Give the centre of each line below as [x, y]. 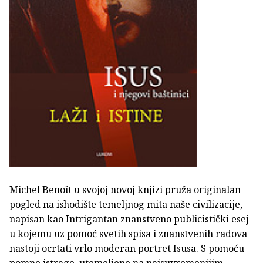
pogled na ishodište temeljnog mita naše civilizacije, [126, 205]
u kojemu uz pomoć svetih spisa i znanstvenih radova [128, 234]
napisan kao [38, 219]
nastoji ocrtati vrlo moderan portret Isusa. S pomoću [127, 249]
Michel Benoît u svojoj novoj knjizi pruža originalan [125, 190]
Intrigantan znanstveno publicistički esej [157, 219]
